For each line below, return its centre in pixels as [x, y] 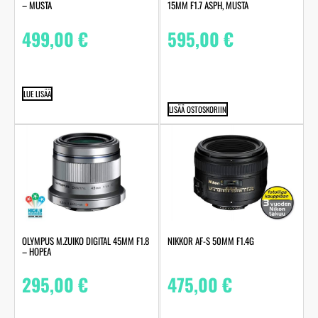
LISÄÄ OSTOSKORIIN [197, 109]
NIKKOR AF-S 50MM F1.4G [210, 241]
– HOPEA [37, 252]
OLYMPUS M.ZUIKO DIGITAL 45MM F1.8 [86, 241]
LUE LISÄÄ [37, 93]
